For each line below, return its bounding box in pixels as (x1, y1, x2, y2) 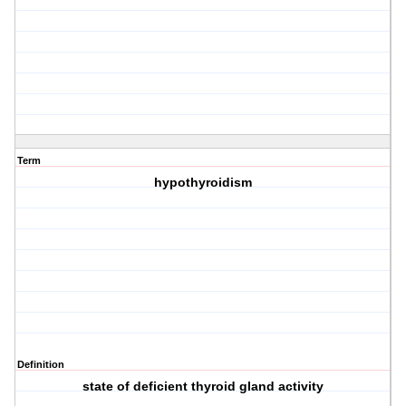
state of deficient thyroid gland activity (82, 379, 324, 394)
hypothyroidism (154, 175, 253, 190)
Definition (17, 359, 64, 371)
